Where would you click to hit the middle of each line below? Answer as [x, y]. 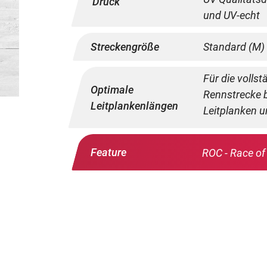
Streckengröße [125, 46]
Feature [108, 152]
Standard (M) [234, 46]
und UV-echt [231, 15]
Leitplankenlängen [134, 105]
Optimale [112, 89]
